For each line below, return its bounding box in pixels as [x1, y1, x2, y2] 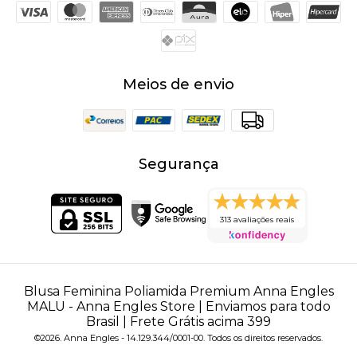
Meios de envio [123, 76, 234, 94]
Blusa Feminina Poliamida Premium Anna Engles [23, 284, 334, 300]
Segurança [138, 155, 219, 174]
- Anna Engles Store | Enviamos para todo [65, 299, 331, 315]
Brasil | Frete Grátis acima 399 [86, 314, 271, 330]
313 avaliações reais [220, 214, 295, 226]
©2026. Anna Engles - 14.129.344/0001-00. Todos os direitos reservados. [34, 332, 323, 344]
